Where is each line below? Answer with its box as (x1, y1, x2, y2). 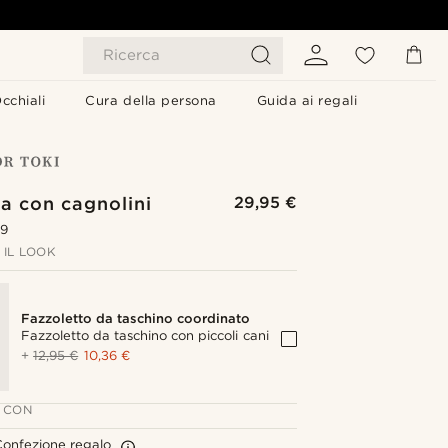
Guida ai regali (256, 93, 358, 108)
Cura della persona (85, 93, 217, 108)
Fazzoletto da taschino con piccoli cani (21, 328, 269, 344)
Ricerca (103, 46, 160, 64)
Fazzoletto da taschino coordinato (21, 311, 251, 327)
